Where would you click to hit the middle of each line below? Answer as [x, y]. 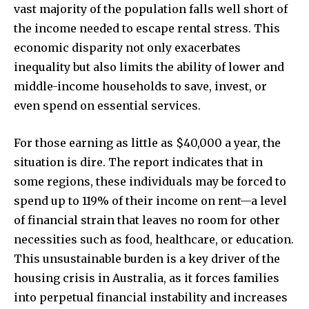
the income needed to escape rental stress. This [147, 29]
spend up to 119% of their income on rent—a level [150, 201]
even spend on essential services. [107, 106]
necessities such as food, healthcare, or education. [154, 240]
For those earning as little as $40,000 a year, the [147, 143]
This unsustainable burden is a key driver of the [147, 259]
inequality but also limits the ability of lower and [149, 67]
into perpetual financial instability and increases [151, 298]
